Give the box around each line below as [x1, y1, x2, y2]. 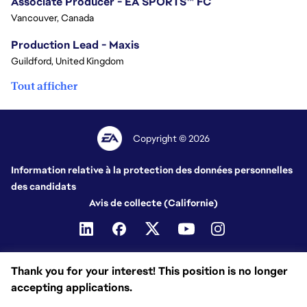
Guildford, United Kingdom [11, 55, 124, 67]
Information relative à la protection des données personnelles [11, 164, 293, 176]
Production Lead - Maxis [11, 38, 139, 52]
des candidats [11, 180, 76, 193]
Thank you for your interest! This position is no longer [11, 264, 288, 278]
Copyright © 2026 [133, 132, 210, 145]
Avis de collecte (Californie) [89, 197, 218, 209]
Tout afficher [11, 79, 77, 93]
